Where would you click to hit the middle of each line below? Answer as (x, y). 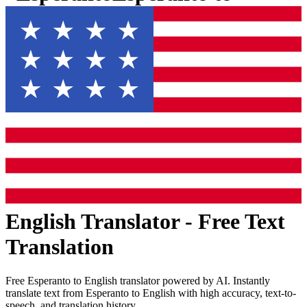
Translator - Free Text (181, 222)
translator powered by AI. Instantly (194, 280)
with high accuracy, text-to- (236, 293)
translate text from (46, 293)
